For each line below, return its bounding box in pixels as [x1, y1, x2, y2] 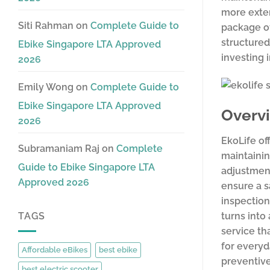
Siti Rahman [18, 20, 74, 31]
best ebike [99, 245, 137, 254]
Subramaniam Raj [18, 143, 99, 154]
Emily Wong [18, 81, 74, 93]
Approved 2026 [18, 177, 89, 188]
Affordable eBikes [22, 245, 87, 254]
